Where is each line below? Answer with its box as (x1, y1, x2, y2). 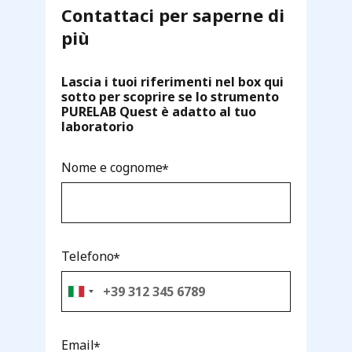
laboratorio (61, 117, 134, 135)
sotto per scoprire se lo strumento (61, 87, 279, 105)
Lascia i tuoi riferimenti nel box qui (61, 72, 284, 90)
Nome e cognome (61, 158, 163, 176)
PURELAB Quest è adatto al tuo (61, 102, 256, 120)
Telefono (61, 247, 114, 265)
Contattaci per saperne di (61, 2, 284, 27)
